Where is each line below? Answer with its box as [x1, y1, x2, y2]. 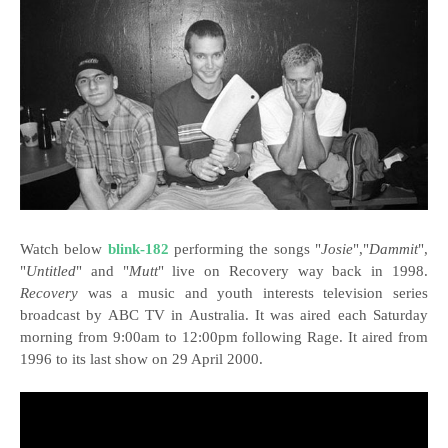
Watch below [20, 241, 108, 258]
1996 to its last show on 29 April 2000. [20, 351, 263, 368]
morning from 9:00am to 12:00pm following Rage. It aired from [20, 329, 428, 346]
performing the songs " [168, 241, 322, 258]
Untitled [26, 263, 76, 280]
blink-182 [107, 241, 169, 258]
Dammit [369, 241, 419, 258]
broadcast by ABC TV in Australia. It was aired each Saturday [20, 307, 428, 324]
